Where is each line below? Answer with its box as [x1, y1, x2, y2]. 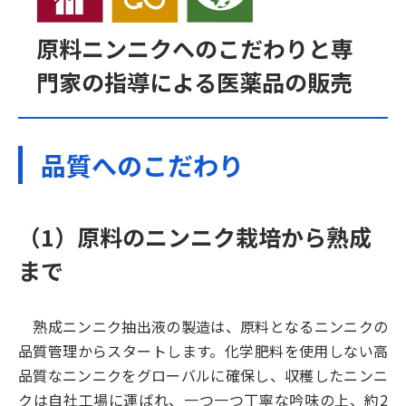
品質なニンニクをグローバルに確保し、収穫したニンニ [18, 364, 388, 387]
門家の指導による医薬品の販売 [36, 65, 353, 99]
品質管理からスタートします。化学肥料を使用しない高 [18, 340, 388, 362]
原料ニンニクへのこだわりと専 [36, 32, 353, 65]
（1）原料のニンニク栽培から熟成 [18, 220, 372, 254]
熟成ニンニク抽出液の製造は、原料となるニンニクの [18, 315, 388, 338]
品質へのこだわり [41, 147, 244, 184]
